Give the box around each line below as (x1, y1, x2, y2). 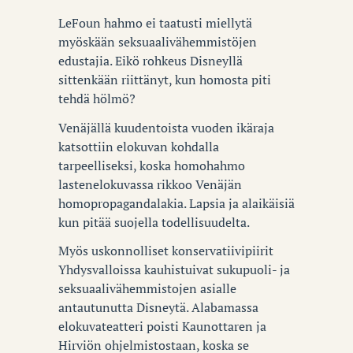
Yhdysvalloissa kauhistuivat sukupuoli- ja (58, 261, 290, 279)
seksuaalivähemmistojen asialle (58, 280, 236, 298)
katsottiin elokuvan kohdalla (58, 137, 219, 155)
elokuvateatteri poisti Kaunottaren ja (58, 318, 266, 336)
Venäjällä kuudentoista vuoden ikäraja (58, 118, 274, 136)
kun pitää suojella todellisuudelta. (58, 213, 250, 231)
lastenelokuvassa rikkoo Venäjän (58, 175, 242, 193)
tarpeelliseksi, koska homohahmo (58, 156, 245, 174)
